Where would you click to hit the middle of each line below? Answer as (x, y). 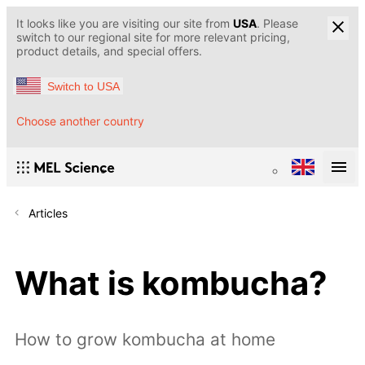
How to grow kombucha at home (145, 340)
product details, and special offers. (109, 51)
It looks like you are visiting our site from (125, 23)
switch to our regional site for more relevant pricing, (153, 37)
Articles (48, 213)
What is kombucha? (171, 283)
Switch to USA (84, 86)
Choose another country (80, 121)
